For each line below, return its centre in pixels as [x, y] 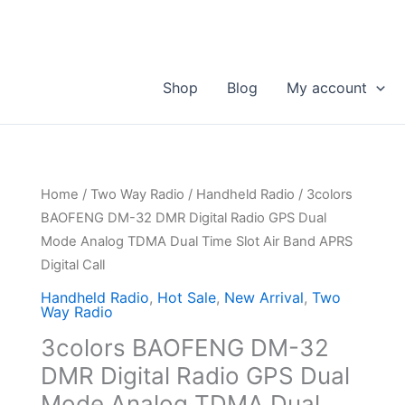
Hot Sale [186, 297]
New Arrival [264, 297]
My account [327, 88]
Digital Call [72, 265]
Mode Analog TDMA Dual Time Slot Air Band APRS [196, 241]
